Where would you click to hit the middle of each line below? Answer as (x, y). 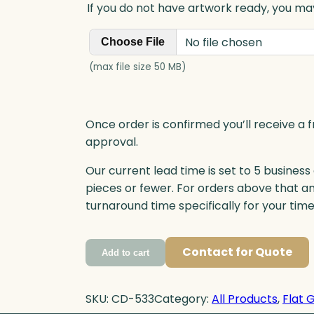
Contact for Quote (237, 252)
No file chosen (224, 42)
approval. (112, 142)
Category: (183, 299)
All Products (245, 299)
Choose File (133, 42)
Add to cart (125, 252)
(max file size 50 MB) (137, 67)
